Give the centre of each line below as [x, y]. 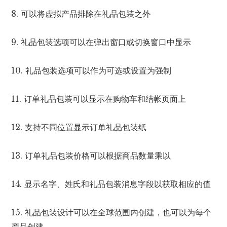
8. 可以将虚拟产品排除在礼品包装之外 [81, 14]
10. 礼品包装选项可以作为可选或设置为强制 [91, 71]
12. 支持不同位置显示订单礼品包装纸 [79, 127]
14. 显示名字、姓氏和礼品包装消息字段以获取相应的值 [111, 184]
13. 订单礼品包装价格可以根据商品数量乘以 [91, 156]
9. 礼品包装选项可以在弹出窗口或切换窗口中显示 [101, 42]
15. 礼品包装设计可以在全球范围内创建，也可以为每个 [111, 213]
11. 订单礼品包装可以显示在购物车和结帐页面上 [99, 99]
